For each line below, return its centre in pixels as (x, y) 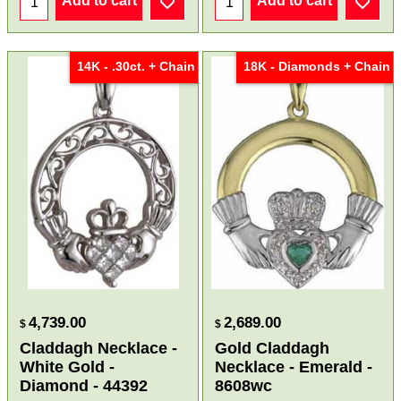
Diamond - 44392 (84, 386)
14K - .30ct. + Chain (136, 67)
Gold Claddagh (272, 349)
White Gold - (68, 367)
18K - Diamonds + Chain (316, 67)
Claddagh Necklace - (99, 349)
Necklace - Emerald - (294, 367)
